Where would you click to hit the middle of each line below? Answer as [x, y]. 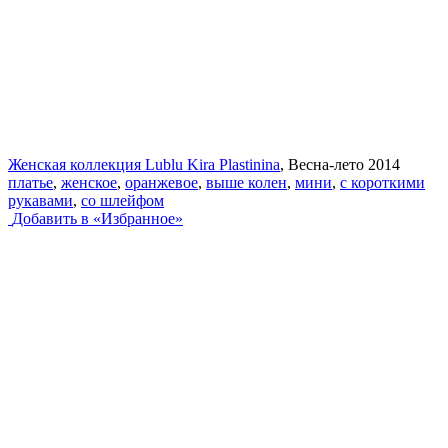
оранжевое [161, 182]
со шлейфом [122, 200]
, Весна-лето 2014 [340, 164]
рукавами [40, 200]
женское [89, 182]
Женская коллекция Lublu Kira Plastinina [144, 164]
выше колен [246, 182]
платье [30, 182]
